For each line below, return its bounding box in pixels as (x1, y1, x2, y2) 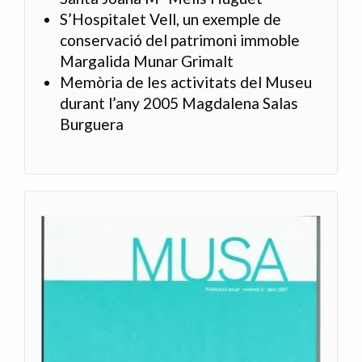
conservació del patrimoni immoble (60, 31, 301, 50)
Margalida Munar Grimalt (60, 52, 234, 71)
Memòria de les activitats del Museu (60, 73, 313, 92)
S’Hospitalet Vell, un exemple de (60, 10, 282, 29)
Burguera (60, 115, 124, 134)
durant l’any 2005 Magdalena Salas (60, 94, 299, 113)
